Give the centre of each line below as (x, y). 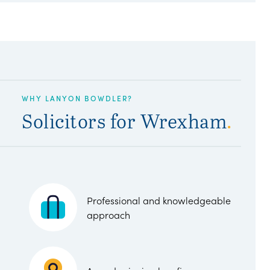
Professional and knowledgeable (159, 200)
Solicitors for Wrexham (124, 121)
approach (108, 215)
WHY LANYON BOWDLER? (77, 98)
